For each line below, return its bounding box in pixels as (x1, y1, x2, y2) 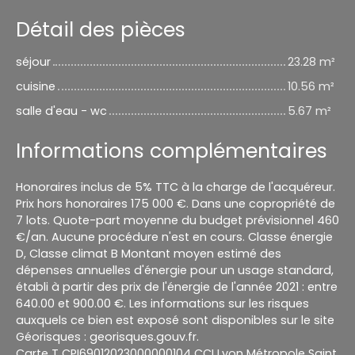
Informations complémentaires (16, 137, 327, 166)
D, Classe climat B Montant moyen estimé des (16, 246, 281, 262)
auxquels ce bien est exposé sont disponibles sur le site (16, 312, 334, 329)
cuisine (16, 78, 55, 95)
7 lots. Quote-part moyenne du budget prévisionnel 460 (16, 212, 339, 229)
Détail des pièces (16, 16, 185, 44)
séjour (16, 54, 51, 71)
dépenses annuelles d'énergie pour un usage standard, (16, 262, 334, 279)
